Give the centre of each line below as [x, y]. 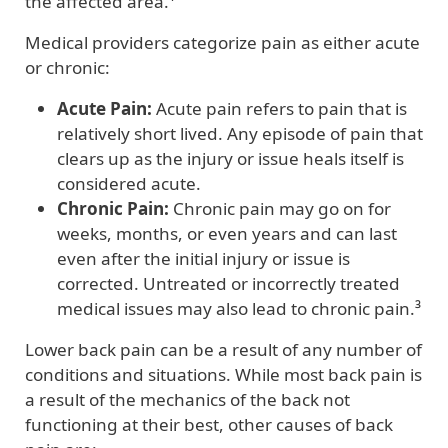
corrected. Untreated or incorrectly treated [228, 283]
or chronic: [67, 67]
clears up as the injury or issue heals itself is [230, 158]
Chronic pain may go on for [282, 208]
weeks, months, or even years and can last [227, 233]
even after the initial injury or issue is [203, 258]
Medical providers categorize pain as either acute [222, 42]
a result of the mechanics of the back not [187, 399]
